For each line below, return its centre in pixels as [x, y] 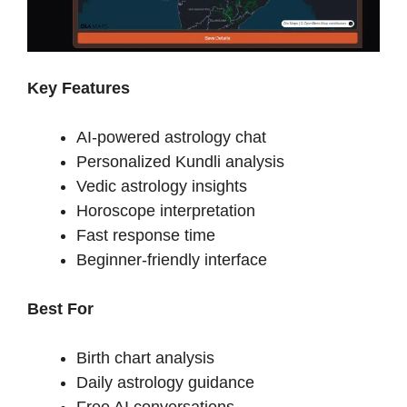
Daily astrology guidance [165, 382]
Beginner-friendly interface [172, 259]
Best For [60, 308]
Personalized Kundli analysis [180, 161]
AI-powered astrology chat [171, 137]
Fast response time [146, 235]
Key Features [79, 88]
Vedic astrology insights [162, 186]
